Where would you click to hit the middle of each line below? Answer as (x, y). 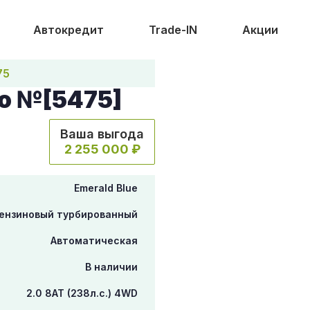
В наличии (111, 267)
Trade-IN (173, 30)
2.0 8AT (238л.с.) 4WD (82, 293)
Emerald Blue (106, 188)
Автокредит (68, 30)
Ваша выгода (102, 134)
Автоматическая (94, 240)
